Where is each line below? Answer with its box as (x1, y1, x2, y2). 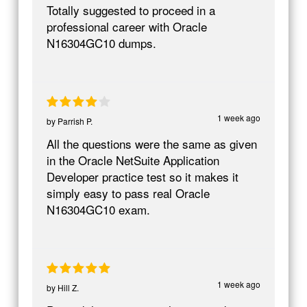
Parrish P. (57, 114, 93, 127)
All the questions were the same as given (46, 134, 257, 152)
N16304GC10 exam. (46, 200, 150, 218)
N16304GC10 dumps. (46, 34, 156, 51)
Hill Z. (57, 281, 79, 293)
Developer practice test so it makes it (46, 167, 238, 185)
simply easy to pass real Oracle (46, 184, 210, 201)
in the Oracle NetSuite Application (46, 151, 219, 169)
